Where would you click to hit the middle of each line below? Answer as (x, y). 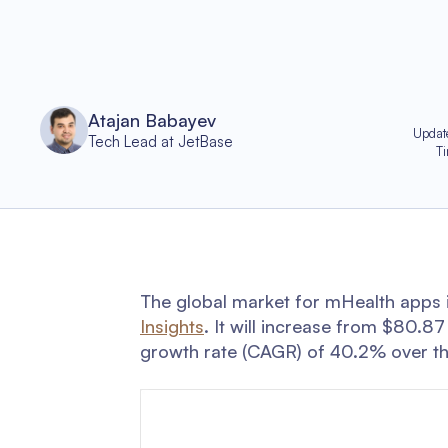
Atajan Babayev (152, 120)
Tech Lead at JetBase (160, 141)
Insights (172, 326)
